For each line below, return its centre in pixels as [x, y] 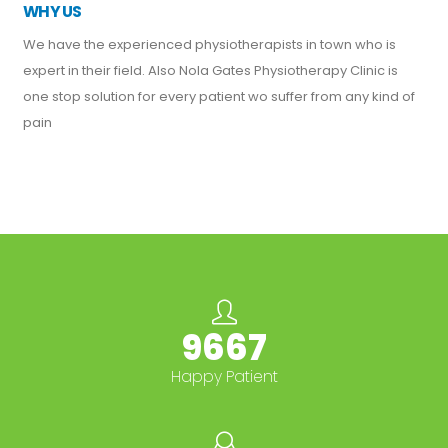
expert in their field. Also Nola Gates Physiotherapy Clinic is [211, 71]
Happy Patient [224, 377]
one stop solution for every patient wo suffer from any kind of [219, 97]
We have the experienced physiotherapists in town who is [210, 45]
